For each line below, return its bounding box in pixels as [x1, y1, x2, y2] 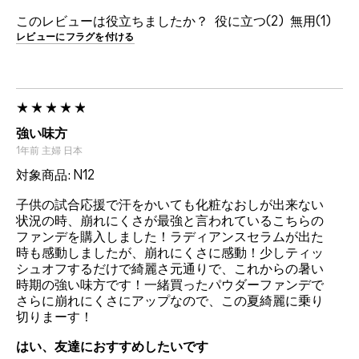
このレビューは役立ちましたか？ [16, 15, 208, 29]
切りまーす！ [16, 311, 93, 325]
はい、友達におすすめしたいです [16, 341, 208, 354]
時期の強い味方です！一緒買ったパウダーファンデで [16, 279, 324, 292]
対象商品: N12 [16, 169, 95, 183]
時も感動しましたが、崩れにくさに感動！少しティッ [16, 247, 324, 260]
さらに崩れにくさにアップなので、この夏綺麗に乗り [16, 295, 324, 309]
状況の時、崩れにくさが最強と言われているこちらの [16, 215, 324, 228]
